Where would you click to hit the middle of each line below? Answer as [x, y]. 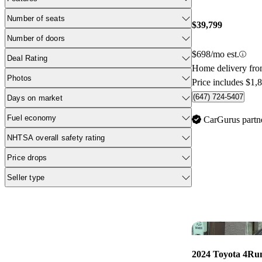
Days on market [35, 98]
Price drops [27, 157]
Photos [20, 78]
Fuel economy [32, 118]
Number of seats [36, 18]
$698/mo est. [216, 54]
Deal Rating [27, 58]
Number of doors [36, 38]
